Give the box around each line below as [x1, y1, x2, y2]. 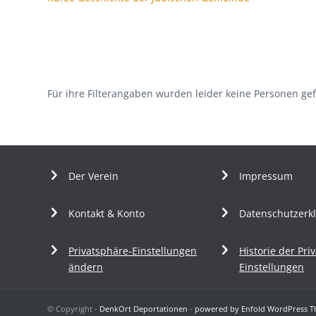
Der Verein [68, 169, 119, 183]
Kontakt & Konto [68, 206, 145, 220]
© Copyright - [47, 303, 99, 314]
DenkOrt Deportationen [99, 303, 188, 314]
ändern [68, 260, 103, 274]
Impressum [239, 169, 293, 183]
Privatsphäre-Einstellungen [68, 243, 197, 257]
